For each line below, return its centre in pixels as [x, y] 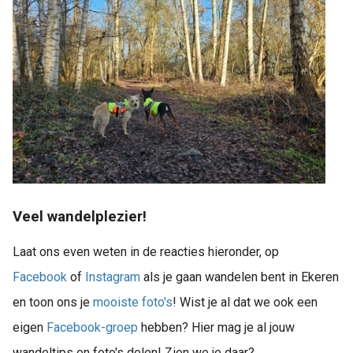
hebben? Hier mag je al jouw [216, 328]
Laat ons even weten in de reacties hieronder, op [146, 252]
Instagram [114, 277]
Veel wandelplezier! [80, 216]
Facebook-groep [92, 328]
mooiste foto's [133, 303]
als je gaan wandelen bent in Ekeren [241, 277]
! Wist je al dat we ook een [245, 303]
